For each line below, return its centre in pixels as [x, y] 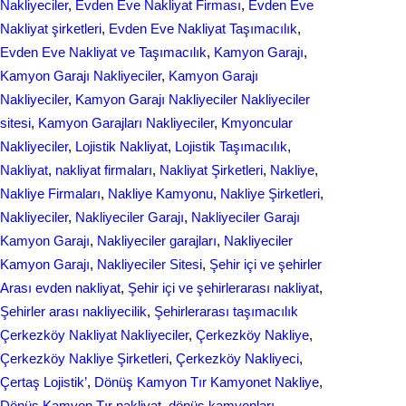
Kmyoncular [257, 123]
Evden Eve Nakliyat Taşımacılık [203, 29]
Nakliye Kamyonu [160, 193]
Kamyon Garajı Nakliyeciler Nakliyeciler [193, 99]
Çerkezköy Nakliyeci [237, 358]
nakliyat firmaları [104, 170]
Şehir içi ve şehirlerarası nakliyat [223, 288]
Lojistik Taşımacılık [231, 146]
